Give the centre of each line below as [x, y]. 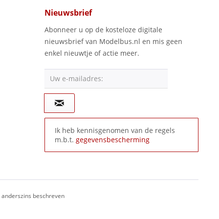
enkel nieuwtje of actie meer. [92, 53]
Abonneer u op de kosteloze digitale [103, 30]
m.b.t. [65, 140]
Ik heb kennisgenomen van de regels [115, 130]
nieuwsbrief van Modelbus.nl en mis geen [113, 41]
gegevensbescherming [113, 140]
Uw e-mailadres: [77, 78]
